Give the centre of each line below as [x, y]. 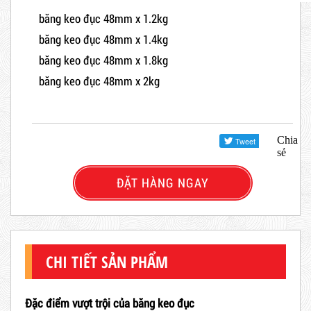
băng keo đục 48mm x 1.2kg [103, 18]
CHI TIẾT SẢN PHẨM [107, 261]
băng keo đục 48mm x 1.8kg [103, 60]
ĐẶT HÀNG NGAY [162, 182]
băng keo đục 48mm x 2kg [99, 81]
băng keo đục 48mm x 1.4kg [103, 39]
